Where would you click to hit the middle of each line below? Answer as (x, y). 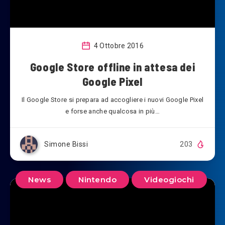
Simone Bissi (66, 144)
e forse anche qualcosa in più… (112, 111)
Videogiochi (169, 180)
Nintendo (98, 180)
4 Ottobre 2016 (118, 45)
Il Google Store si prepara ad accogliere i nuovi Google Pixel (113, 99)
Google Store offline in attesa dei (113, 67)
